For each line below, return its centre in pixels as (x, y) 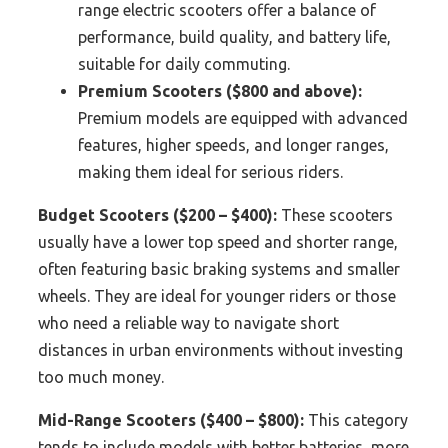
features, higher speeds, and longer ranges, (233, 145)
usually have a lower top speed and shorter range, (218, 242)
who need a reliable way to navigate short (188, 323)
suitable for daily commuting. (184, 64)
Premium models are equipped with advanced (243, 118)
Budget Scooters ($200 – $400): (157, 215)
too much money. (101, 377)
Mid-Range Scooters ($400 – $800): (171, 420)
